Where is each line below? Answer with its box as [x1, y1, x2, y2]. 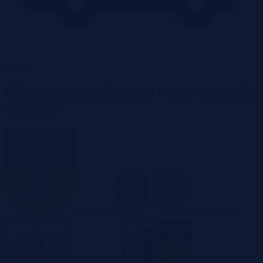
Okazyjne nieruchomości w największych [5, 84, 252, 100]
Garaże [5, 62, 31, 72]
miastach [5, 100, 59, 116]
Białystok [75, 206, 115, 217]
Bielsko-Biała [186, 206, 238, 217]
